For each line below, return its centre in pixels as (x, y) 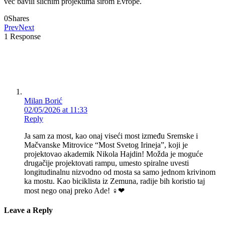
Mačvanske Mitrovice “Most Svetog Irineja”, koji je (106, 145)
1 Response (22, 36)
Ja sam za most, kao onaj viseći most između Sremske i (111, 136)
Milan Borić (43, 100)
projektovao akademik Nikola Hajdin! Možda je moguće (114, 154)
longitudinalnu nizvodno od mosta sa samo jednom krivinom (120, 172)
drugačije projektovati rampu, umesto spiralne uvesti (106, 163)
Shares (19, 18)
